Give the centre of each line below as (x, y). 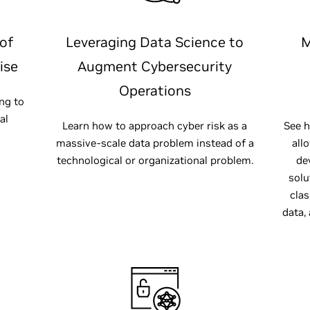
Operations (155, 91)
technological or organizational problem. (155, 160)
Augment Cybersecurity (155, 66)
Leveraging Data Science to (155, 42)
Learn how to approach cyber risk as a (155, 126)
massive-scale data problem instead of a (155, 143)
